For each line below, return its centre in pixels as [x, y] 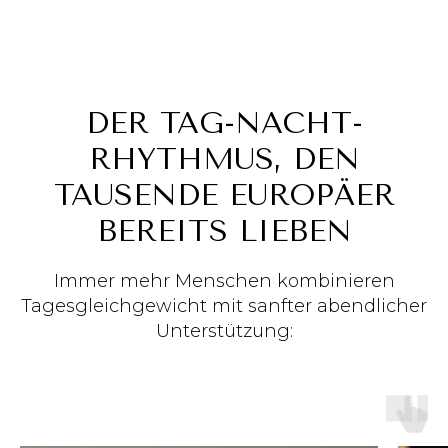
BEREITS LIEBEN [224, 231]
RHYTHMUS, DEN [224, 159]
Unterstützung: [224, 331]
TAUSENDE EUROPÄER [224, 195]
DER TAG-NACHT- [224, 123]
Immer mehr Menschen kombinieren [224, 281]
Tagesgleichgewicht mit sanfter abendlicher [224, 306]
